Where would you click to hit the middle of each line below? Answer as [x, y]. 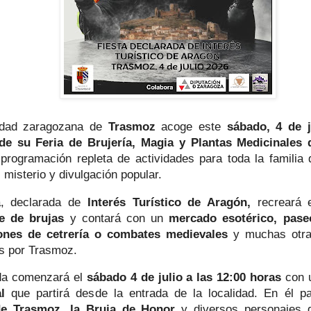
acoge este [191, 127]
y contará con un [117, 218]
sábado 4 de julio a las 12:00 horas [184, 277]
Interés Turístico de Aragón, [169, 202]
